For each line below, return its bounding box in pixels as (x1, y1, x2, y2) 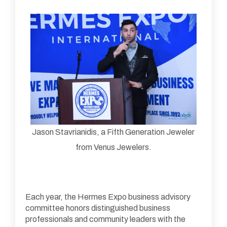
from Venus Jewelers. (75, 143, 152, 152)
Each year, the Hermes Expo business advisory (25, 193, 191, 202)
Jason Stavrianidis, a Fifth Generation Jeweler (32, 128, 195, 137)
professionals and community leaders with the (25, 215, 185, 224)
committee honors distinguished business (25, 204, 170, 213)
